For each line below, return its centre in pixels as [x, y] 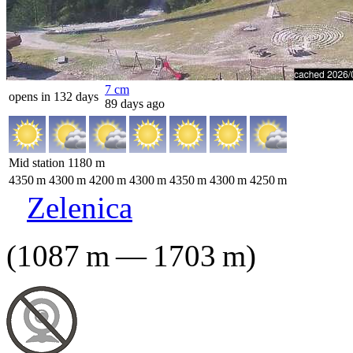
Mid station [38, 163]
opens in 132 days [54, 97]
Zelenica [80, 208]
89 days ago [135, 104]
